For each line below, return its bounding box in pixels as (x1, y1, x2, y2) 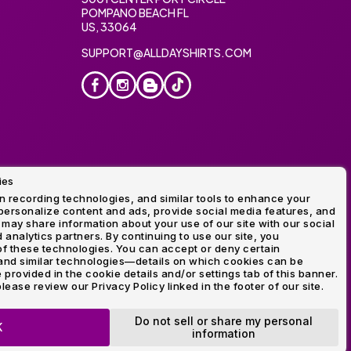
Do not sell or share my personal (135, 314, 313, 327)
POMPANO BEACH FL (81, 5, 189, 20)
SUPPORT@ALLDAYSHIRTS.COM (81, 45, 251, 60)
